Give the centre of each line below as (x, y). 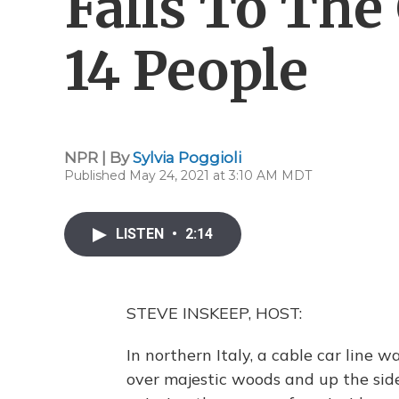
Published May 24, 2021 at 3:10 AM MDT (188, 175)
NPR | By (98, 158)
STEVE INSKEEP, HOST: (214, 313)
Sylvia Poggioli (187, 158)
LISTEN (142, 234)
